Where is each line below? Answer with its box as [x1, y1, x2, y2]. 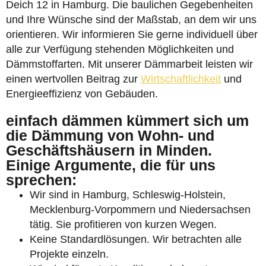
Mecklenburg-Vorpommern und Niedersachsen [30, 204, 251, 216]
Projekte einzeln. [30, 248, 109, 260]
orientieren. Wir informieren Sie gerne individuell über [6, 28, 258, 40]
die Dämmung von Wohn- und [6, 127, 214, 144]
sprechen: [6, 172, 77, 188]
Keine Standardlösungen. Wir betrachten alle [30, 233, 242, 245]
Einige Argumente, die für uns [6, 157, 216, 173]
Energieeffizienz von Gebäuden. [6, 88, 158, 100]
